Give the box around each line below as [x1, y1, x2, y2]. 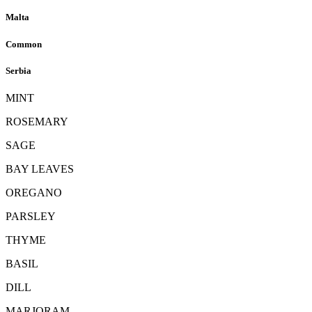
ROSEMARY [6, 115, 68, 127]
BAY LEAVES [6, 162, 74, 175]
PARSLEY [6, 210, 56, 222]
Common [6, 38, 42, 49]
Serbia [6, 65, 31, 76]
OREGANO [6, 186, 62, 198]
